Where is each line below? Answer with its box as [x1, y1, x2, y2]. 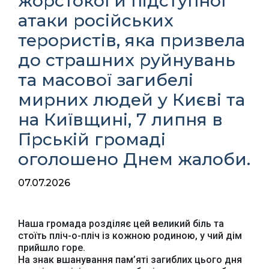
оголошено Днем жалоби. [18, 148, 250, 169]
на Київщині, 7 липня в [18, 109, 223, 130]
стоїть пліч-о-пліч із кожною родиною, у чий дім [18, 229, 242, 241]
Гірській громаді [18, 128, 166, 150]
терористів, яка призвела [18, 29, 245, 50]
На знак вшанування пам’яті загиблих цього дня [18, 253, 242, 265]
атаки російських [18, 10, 174, 31]
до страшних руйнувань [18, 49, 235, 70]
